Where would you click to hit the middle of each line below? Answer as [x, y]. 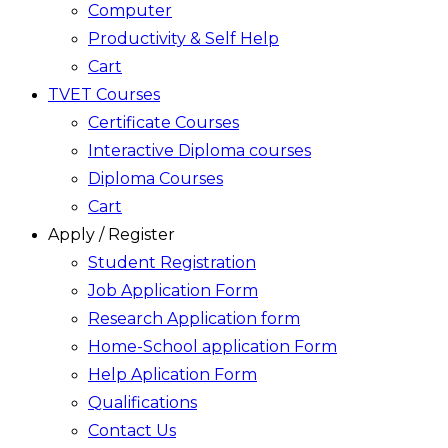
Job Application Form [173, 290]
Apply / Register [111, 234]
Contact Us [132, 430]
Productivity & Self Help [183, 38]
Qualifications [142, 402]
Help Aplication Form [172, 374]
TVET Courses [104, 94]
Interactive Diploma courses [199, 150]
